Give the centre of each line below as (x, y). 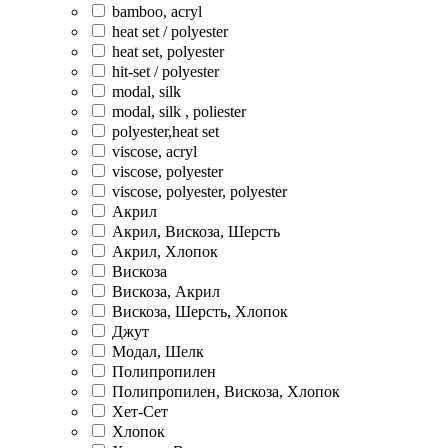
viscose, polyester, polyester (199, 192)
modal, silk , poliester (179, 112)
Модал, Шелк (158, 352)
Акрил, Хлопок (165, 252)
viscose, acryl (154, 152)
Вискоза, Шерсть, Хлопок (200, 312)
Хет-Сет (140, 412)
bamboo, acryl (157, 12)
